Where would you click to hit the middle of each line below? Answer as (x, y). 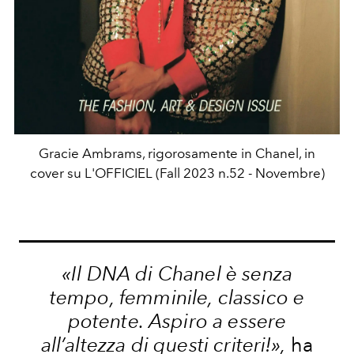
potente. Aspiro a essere (177, 321)
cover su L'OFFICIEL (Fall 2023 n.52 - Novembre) (177, 173)
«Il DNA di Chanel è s (156, 274)
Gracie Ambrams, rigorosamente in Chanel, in (177, 154)
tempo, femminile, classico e (177, 298)
